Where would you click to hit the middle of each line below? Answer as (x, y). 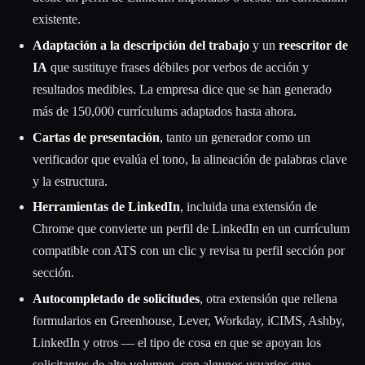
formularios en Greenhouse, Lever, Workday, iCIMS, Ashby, (189, 321)
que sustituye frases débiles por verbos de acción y (178, 67)
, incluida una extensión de (248, 207)
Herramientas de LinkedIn (106, 207)
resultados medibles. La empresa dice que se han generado (182, 89)
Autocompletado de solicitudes (116, 299)
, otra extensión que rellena (268, 299)
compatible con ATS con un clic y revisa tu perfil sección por (189, 251)
